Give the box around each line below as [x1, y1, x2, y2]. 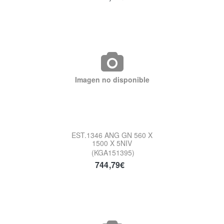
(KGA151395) [91, 147, 134, 157]
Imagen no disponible [74, 74, 149, 84]
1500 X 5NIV [92, 137, 132, 148]
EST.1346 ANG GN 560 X [71, 129, 152, 140]
